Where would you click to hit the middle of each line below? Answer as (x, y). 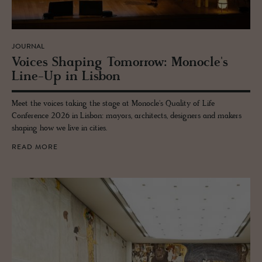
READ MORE (35, 148)
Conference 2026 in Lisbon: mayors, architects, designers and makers (127, 116)
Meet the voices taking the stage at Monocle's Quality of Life (113, 104)
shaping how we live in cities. (59, 129)
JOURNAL (28, 47)
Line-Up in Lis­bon (66, 77)
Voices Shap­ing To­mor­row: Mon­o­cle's (120, 63)
